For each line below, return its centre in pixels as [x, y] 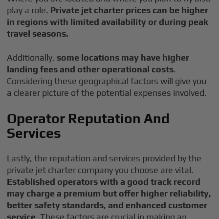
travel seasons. [38, 33]
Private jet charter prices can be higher [130, 10]
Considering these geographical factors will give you [107, 81]
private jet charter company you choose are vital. [100, 170]
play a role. [29, 10]
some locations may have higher [123, 57]
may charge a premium [54, 193]
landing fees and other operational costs [90, 69]
